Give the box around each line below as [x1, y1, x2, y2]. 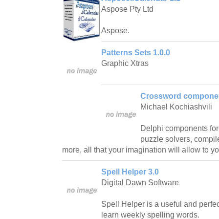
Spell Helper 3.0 [101, 168, 159, 176]
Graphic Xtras [101, 59, 149, 68]
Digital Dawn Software [101, 178, 179, 187]
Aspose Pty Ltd [101, 5, 153, 14]
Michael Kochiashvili [140, 103, 212, 111]
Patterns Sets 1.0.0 [101, 48, 170, 57]
